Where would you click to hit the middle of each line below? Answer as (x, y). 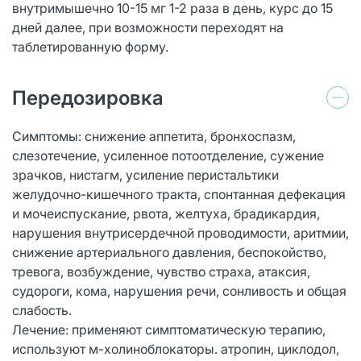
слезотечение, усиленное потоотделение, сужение (168, 155)
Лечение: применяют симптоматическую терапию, (169, 329)
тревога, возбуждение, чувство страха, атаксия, (161, 271)
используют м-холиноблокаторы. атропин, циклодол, (176, 349)
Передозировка (88, 98)
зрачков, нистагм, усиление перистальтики (145, 174)
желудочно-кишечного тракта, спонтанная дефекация (179, 194)
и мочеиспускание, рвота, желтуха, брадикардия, (166, 213)
